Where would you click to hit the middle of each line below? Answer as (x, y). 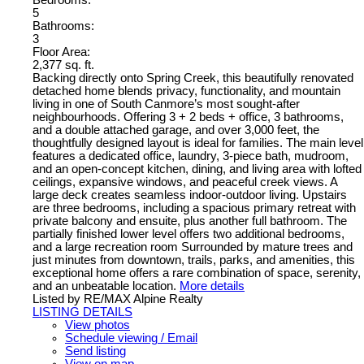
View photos (97, 325)
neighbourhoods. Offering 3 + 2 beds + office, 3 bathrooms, (188, 117)
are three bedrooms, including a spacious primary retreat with (194, 208)
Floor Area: (61, 52)
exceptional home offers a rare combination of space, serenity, (197, 273)
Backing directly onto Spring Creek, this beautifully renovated (193, 78)
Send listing (95, 351)
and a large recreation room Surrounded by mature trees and (193, 247)
